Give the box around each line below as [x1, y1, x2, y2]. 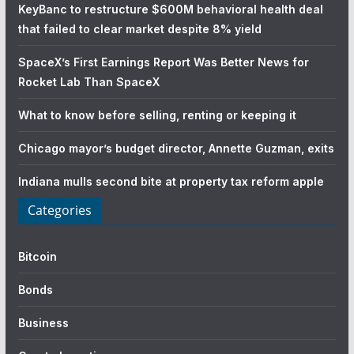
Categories [27, 201, 92, 219]
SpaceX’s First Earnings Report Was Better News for [17, 55, 309, 69]
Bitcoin [17, 249, 57, 263]
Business [17, 315, 69, 330]
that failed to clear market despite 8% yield [17, 21, 262, 36]
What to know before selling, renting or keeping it [17, 107, 296, 122]
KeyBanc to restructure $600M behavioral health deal [17, 2, 323, 16]
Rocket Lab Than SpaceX [17, 74, 160, 88]
